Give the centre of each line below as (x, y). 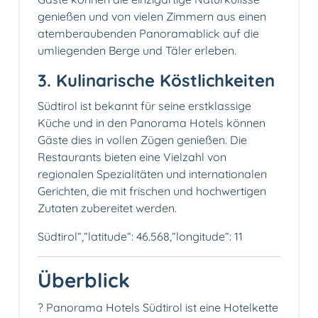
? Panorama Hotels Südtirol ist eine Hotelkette (158, 308)
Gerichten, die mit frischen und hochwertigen (152, 191)
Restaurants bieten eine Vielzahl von (132, 157)
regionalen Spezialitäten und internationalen (152, 174)
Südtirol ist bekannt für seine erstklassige (144, 106)
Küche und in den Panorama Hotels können (152, 123)
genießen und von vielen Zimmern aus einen (152, 17)
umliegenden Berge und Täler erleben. (137, 51)
